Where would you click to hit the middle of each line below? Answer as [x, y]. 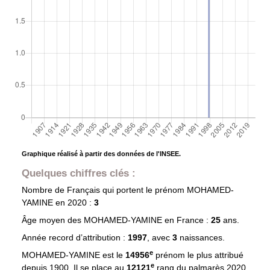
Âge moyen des [52, 220]
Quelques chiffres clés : [78, 173]
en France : [186, 220]
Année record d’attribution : [74, 238]
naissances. [202, 238]
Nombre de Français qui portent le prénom [104, 190]
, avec [159, 238]
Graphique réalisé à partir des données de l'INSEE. [101, 154]
